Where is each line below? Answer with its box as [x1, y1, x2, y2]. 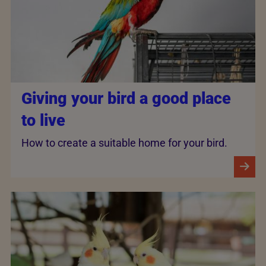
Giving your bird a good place [21, 89, 231, 109]
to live [21, 111, 65, 131]
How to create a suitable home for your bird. [21, 136, 227, 149]
